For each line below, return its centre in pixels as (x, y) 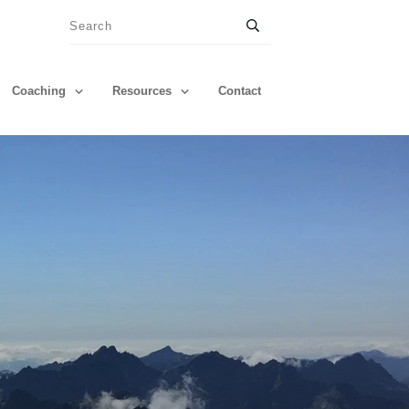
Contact (240, 91)
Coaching (39, 91)
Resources (142, 91)
